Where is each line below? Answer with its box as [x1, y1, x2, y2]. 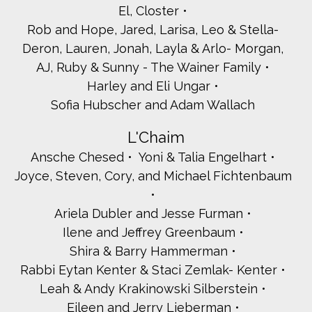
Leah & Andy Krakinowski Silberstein [40, 281, 258, 297]
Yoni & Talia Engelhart [139, 150, 267, 165]
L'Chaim [127, 128, 185, 147]
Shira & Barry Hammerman [70, 244, 228, 259]
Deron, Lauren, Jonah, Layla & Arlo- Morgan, [22, 41, 283, 56]
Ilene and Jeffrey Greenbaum [62, 225, 235, 240]
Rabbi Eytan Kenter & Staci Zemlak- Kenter [20, 263, 277, 278]
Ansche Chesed [31, 150, 124, 165]
